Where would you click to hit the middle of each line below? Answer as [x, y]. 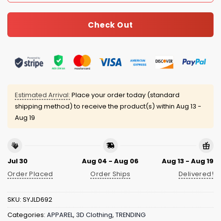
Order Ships [110, 174]
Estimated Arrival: [42, 95]
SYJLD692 [37, 200]
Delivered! [196, 174]
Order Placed [30, 174]
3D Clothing [94, 215]
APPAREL [60, 215]
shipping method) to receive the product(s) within [95, 107]
